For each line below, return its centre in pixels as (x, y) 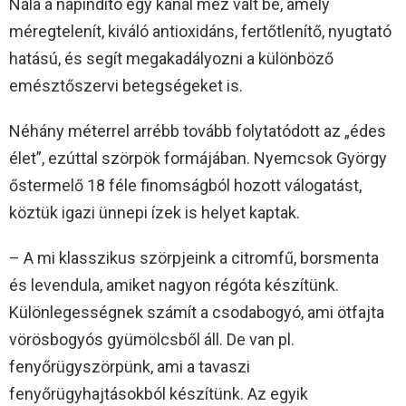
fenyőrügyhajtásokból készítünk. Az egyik (159, 394)
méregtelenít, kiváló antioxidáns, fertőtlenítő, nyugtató (200, 32)
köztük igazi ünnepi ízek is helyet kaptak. (155, 213)
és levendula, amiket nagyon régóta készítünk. (174, 285)
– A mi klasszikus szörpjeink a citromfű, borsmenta (194, 258)
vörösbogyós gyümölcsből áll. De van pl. (152, 340)
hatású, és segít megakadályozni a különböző (171, 59)
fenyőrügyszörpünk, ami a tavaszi (130, 367)
